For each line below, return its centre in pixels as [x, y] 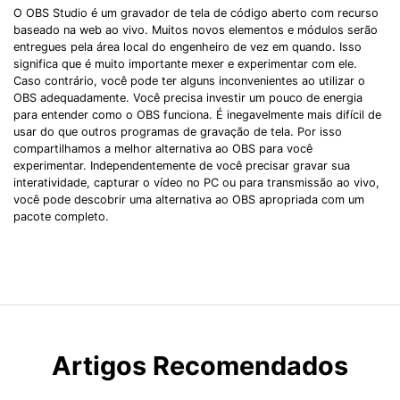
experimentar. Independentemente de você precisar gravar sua [182, 165]
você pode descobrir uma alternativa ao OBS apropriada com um [189, 199]
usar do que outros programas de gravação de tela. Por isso [178, 131]
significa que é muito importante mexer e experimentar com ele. [185, 63]
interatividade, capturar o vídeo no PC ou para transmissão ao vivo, [196, 182]
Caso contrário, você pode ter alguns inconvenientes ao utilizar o [189, 80]
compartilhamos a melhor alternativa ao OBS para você [163, 148]
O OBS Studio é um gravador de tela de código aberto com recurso [196, 12]
